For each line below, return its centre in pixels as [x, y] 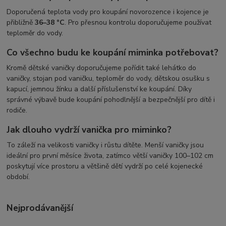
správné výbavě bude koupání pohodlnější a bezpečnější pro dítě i [111, 99]
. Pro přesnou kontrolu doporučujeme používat [138, 22]
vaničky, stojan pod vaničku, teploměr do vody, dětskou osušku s [108, 78]
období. [18, 177]
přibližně [21, 22]
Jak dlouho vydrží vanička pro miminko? [89, 130]
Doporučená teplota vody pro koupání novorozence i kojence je [108, 12]
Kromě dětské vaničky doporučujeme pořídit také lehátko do [102, 68]
